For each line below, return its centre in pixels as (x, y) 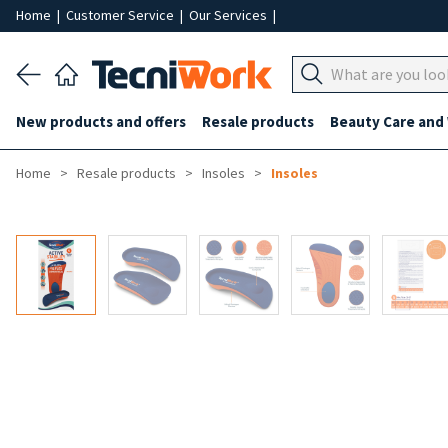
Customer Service (121, 15)
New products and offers (101, 121)
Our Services (229, 15)
